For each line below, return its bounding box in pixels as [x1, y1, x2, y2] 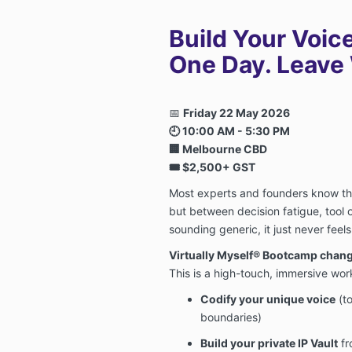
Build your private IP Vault [200, 335, 338, 350]
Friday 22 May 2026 [182, 105, 290, 119]
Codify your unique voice [200, 291, 335, 306]
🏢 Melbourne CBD [168, 141, 267, 156]
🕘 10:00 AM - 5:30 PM [168, 123, 290, 137]
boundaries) [200, 310, 262, 324]
